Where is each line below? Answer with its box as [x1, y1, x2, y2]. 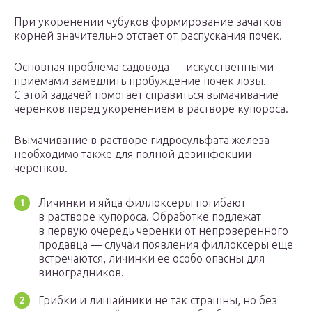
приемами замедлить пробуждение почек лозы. [14, 75, 266, 88]
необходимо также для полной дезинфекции [14, 148, 251, 161]
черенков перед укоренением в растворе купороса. [14, 102, 288, 116]
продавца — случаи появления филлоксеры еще [38, 238, 293, 251]
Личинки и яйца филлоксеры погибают [38, 196, 246, 210]
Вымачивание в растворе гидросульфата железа [14, 134, 270, 147]
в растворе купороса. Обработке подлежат [38, 210, 261, 224]
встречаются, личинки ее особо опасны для [38, 252, 265, 265]
